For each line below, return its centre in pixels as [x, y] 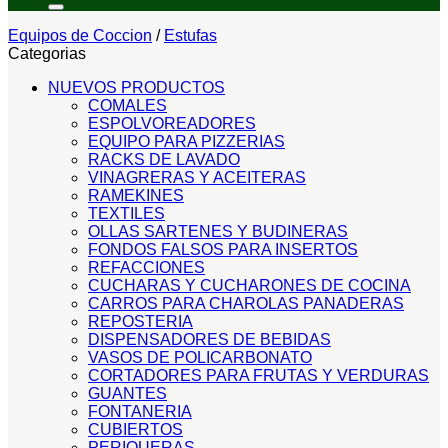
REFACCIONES [146, 267]
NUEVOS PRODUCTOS [136, 87]
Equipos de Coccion [80, 35]
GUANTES [127, 393]
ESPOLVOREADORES [172, 123]
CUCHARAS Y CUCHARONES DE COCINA [249, 285]
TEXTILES [126, 213]
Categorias [47, 53]
